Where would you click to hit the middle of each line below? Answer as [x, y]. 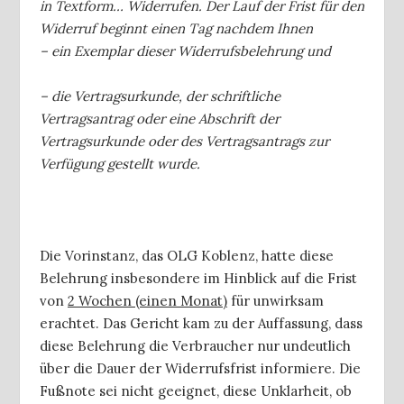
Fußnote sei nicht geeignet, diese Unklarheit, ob [196, 390]
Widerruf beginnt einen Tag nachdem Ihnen [176, 28]
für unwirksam [275, 300]
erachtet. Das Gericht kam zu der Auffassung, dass [201, 323]
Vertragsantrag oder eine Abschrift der [160, 119]
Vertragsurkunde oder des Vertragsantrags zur [184, 142]
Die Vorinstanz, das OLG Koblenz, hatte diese [187, 255]
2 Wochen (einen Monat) [147, 300]
